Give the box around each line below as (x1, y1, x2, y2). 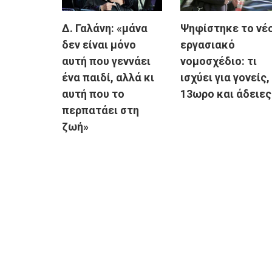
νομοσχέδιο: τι (180, 55, 257, 68)
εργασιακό (180, 38, 235, 52)
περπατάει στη (62, 104, 139, 117)
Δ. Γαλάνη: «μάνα (62, 22, 148, 35)
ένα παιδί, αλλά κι (62, 71, 154, 84)
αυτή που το (62, 87, 124, 101)
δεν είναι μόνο (62, 38, 136, 52)
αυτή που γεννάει (62, 55, 151, 68)
